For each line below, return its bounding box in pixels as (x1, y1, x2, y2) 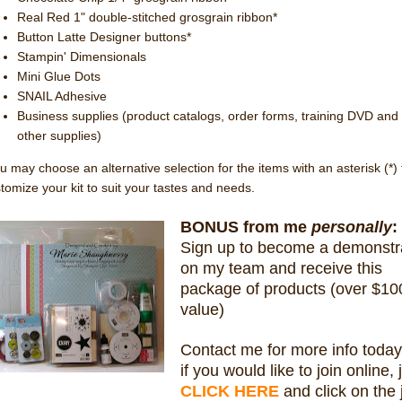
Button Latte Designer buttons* (17, 29, 191, 44)
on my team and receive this (179, 258, 382, 277)
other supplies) (17, 127, 101, 143)
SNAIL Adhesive (17, 88, 107, 103)
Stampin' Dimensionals (17, 48, 146, 64)
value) (179, 300, 224, 319)
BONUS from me (179, 217, 311, 236)
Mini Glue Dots (17, 68, 100, 83)
